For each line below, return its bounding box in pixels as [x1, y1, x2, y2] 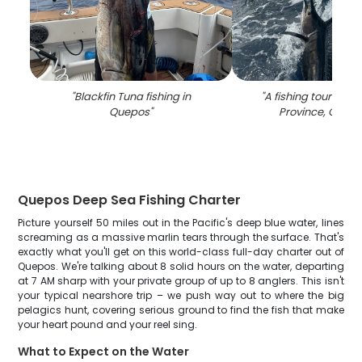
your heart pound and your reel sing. [18, 318, 198, 331]
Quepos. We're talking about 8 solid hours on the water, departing [18, 259, 344, 273]
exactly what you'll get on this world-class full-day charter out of [18, 245, 344, 259]
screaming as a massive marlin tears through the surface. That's [18, 230, 344, 244]
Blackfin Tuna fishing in [74, 89, 192, 104]
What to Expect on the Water [18, 343, 190, 360]
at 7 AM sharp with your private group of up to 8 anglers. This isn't [18, 274, 344, 288]
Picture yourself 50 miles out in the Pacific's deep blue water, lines [18, 216, 344, 229]
